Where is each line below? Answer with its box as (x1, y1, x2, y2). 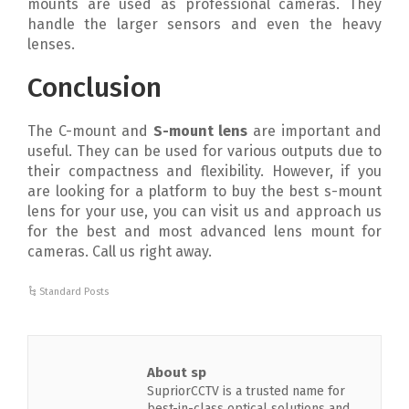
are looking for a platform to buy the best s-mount (27, 183, 382, 200)
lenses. (27, 36, 75, 53)
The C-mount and (27, 122, 153, 140)
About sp (147, 364, 206, 381)
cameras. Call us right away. (27, 243, 212, 260)
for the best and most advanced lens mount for (27, 223, 382, 240)
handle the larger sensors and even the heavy (27, 16, 382, 33)
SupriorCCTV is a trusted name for (147, 383, 345, 399)
